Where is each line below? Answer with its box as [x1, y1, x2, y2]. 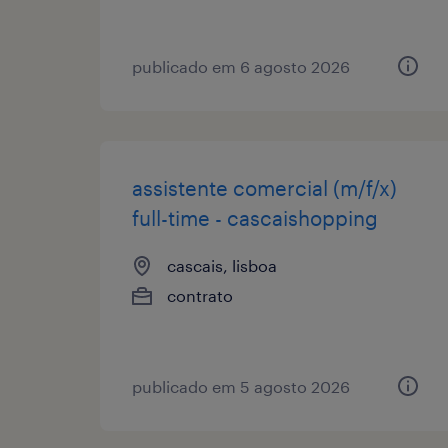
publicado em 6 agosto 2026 [132, 56, 350, 76]
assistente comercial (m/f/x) [132, 175, 397, 200]
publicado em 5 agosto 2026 [132, 376, 350, 396]
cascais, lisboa [167, 255, 277, 275]
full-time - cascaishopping [132, 205, 378, 230]
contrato [167, 285, 233, 305]
